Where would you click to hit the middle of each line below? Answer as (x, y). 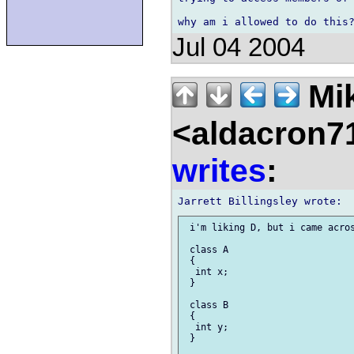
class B (206, 305)
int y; (206, 328)
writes (219, 170)
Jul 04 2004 (239, 47)
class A (206, 250)
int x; (206, 272)
